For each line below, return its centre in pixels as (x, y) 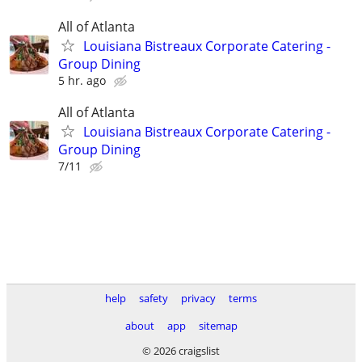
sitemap (218, 326)
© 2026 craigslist (181, 351)
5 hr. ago (82, 81)
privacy (198, 298)
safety (154, 298)
